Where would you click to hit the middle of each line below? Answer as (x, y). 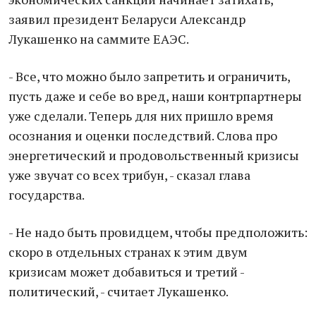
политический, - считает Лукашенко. (119, 291)
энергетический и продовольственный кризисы (154, 155)
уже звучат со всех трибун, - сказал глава (129, 175)
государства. (47, 195)
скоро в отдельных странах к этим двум (128, 252)
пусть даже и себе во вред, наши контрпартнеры (155, 96)
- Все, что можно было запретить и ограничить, (149, 76)
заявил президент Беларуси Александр (127, 19)
